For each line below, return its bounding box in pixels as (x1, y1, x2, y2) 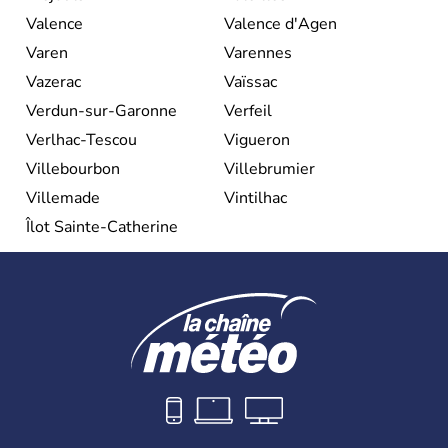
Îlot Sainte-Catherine (26, 215, 178, 238)
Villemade (26, 186, 100, 209)
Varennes (224, 41, 292, 64)
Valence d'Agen (224, 12, 337, 35)
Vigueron (224, 128, 290, 151)
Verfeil (224, 99, 272, 122)
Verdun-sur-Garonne (26, 99, 177, 122)
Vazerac (26, 70, 81, 93)
